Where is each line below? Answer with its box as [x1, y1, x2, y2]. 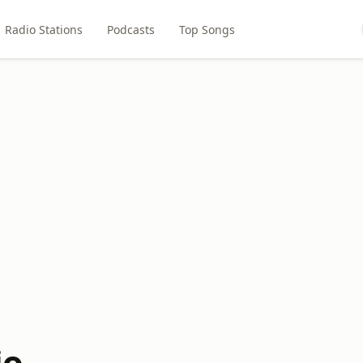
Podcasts [107, 21, 156, 37]
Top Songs [179, 21, 236, 37]
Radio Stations [5, 21, 83, 37]
